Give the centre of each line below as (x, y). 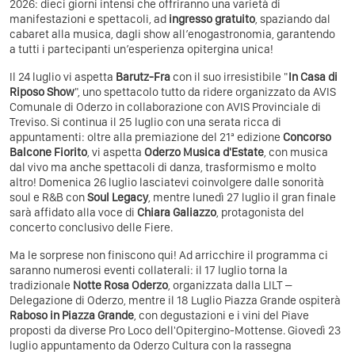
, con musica (296, 152)
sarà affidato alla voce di (73, 212)
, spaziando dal (293, 19)
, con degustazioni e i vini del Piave (221, 315)
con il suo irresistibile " (231, 76)
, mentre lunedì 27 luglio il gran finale (242, 197)
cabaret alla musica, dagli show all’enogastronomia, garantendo (172, 34)
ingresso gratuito (212, 19)
